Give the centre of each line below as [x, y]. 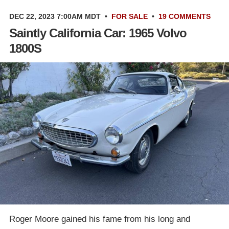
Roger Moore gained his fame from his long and [100, 219]
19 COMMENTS [185, 17]
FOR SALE [130, 17]
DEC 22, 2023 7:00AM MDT [55, 17]
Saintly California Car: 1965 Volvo [98, 33]
